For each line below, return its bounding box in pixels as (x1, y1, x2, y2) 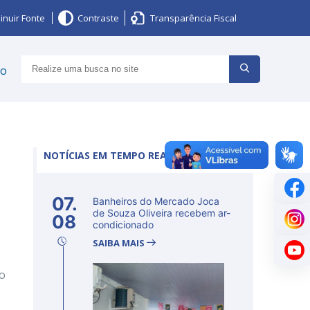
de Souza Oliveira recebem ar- (93, 207, 230, 219)
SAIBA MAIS (93, 237, 147, 249)
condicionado (93, 219, 154, 230)
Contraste (77, 12, 119, 24)
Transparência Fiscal (150, 12, 237, 24)
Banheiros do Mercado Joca (93, 195, 219, 207)
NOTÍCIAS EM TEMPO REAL (44, 149, 172, 162)
